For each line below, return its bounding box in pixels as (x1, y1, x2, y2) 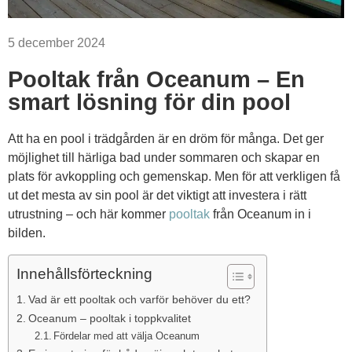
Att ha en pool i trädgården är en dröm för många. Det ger (8, 132, 324, 146)
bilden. (8, 226, 46, 240)
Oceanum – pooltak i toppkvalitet (27, 311, 191, 324)
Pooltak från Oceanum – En (8, 67, 305, 93)
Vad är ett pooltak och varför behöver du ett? (27, 292, 251, 306)
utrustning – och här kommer (8, 207, 169, 222)
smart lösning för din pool (8, 90, 291, 115)
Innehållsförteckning (16, 265, 152, 282)
